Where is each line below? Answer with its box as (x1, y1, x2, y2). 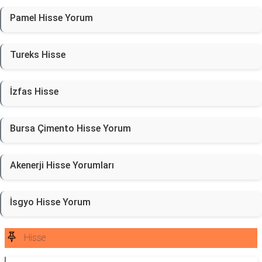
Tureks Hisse (10, 49, 65, 60)
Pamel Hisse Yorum (10, 12, 93, 23)
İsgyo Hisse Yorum (10, 196, 91, 208)
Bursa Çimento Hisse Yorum (10, 123, 131, 134)
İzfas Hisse (10, 86, 58, 97)
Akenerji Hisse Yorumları (10, 160, 114, 171)
